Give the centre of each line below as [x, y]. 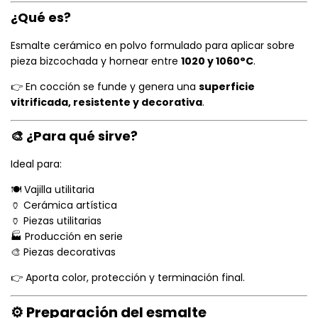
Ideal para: [36, 164]
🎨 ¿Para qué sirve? [74, 136]
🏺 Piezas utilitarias [56, 221]
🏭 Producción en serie [67, 237]
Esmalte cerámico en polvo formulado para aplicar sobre [153, 46]
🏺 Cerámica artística [64, 205]
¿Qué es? [41, 18]
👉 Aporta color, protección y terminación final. [128, 278]
